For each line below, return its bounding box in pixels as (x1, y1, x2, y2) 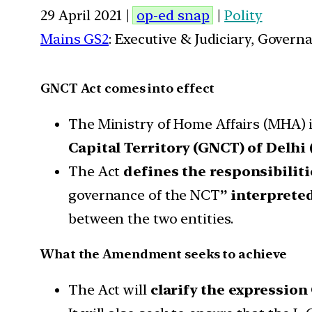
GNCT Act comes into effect (40, 80, 215, 95)
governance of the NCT (68, 186, 220, 203)
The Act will (68, 281, 150, 298)
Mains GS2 (40, 30, 109, 47)
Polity (224, 6, 263, 24)
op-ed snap (136, 6, 210, 24)
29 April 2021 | (40, 6, 133, 24)
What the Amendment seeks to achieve (40, 246, 287, 261)
